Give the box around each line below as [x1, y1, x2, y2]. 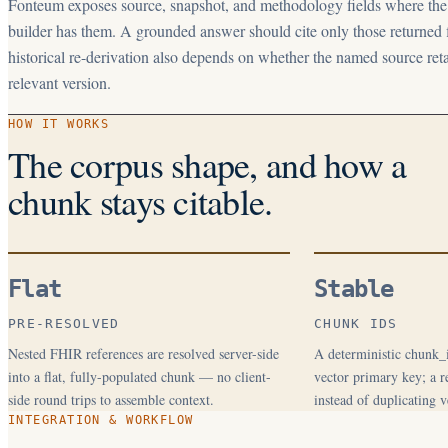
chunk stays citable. [8, 177, 273, 225]
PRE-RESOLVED [8, 316, 120, 331]
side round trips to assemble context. [8, 390, 214, 409]
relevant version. [8, 72, 111, 93]
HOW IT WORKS [8, 117, 110, 131]
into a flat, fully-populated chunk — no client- [8, 367, 271, 386]
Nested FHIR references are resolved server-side [8, 344, 279, 363]
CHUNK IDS [314, 316, 398, 331]
